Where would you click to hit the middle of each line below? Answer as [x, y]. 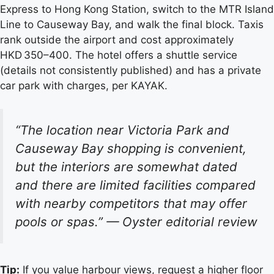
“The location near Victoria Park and [122, 130]
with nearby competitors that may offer [131, 204]
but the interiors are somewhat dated [126, 167]
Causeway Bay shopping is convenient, [131, 149]
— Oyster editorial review [182, 222]
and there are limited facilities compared [135, 185]
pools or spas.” [61, 222]
